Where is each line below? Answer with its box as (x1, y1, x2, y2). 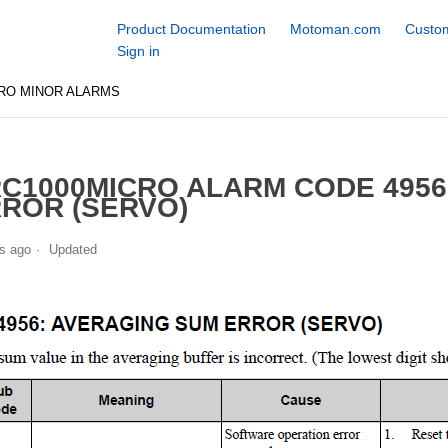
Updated (48, 241, 97, 257)
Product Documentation (116, 21, 266, 37)
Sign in (116, 43, 160, 59)
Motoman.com (289, 21, 381, 37)
